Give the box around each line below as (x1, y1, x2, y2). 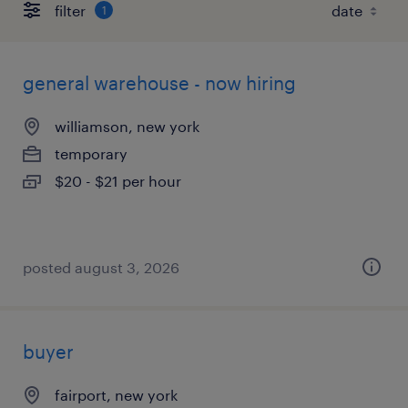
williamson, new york (55, 117, 199, 135)
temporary (55, 145, 127, 162)
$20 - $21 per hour (55, 172, 181, 189)
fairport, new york (55, 386, 178, 403)
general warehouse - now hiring (23, 72, 296, 94)
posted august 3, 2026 (23, 259, 179, 276)
